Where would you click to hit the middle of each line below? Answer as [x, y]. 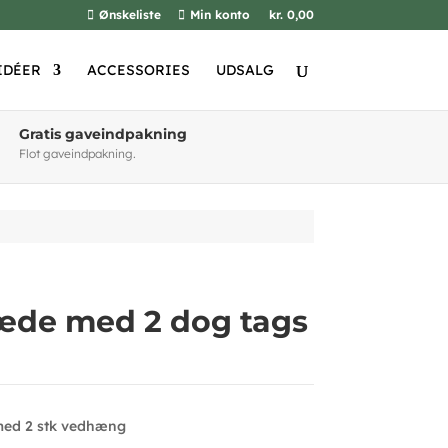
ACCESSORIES [138, 70]
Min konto [219, 14]
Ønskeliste [129, 14]
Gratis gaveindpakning [103, 134]
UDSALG [244, 70]
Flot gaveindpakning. [78, 153]
